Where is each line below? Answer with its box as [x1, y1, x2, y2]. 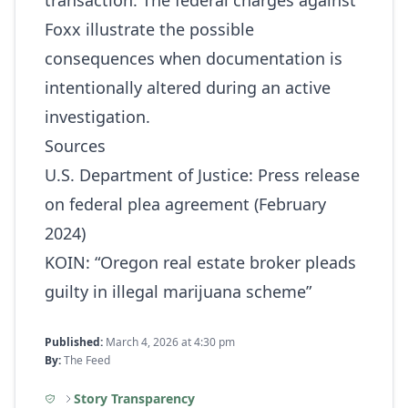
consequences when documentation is [45, 47, 342, 69]
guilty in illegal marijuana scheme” [45, 280, 311, 302]
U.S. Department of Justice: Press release [45, 164, 360, 186]
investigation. [45, 106, 150, 127]
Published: [45, 334, 103, 350]
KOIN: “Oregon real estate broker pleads [45, 251, 356, 273]
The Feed [61, 352, 110, 368]
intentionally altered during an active [45, 76, 331, 98]
